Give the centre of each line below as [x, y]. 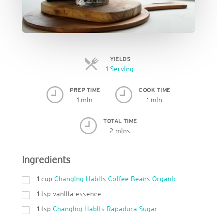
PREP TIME [85, 90]
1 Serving [120, 69]
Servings [147, 68]
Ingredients [46, 160]
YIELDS [120, 59]
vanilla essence [77, 194]
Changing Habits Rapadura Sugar [105, 209]
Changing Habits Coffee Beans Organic [115, 178]
